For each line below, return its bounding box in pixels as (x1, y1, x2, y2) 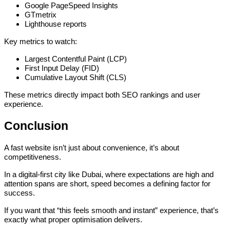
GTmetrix (25, 10, 56, 19)
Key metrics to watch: (4, 37, 77, 46)
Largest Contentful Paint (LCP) (25, 54, 127, 63)
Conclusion (4, 119, 68, 132)
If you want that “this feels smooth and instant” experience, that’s (4, 206, 219, 215)
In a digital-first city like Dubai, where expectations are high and (4, 170, 214, 179)
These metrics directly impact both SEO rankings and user (4, 90, 200, 99)
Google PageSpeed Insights (25, 1, 118, 10)
